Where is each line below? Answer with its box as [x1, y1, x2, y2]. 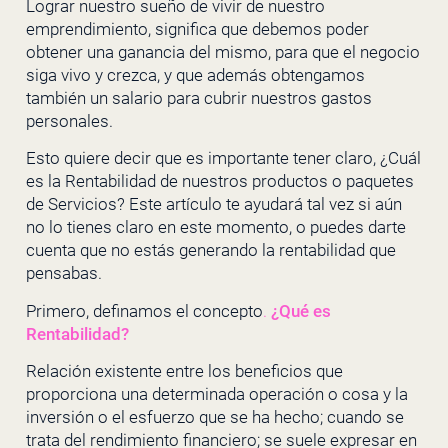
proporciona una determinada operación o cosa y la [25, 383, 408, 404]
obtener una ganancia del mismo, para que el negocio [25, 41, 420, 62]
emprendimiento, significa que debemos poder [25, 18, 369, 39]
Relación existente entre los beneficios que [25, 360, 343, 381]
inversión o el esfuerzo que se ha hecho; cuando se [25, 406, 404, 427]
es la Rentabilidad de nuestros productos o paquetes [25, 171, 414, 192]
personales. [25, 110, 113, 131]
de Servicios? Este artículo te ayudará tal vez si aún [25, 194, 402, 215]
